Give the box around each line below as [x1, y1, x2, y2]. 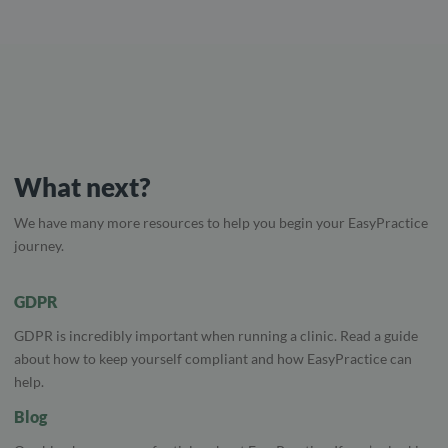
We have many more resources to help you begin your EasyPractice [14, 213, 428, 231]
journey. [14, 236, 64, 254]
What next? [14, 170, 150, 203]
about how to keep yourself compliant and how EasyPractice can [14, 349, 412, 367]
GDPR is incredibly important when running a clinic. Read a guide [14, 326, 418, 344]
